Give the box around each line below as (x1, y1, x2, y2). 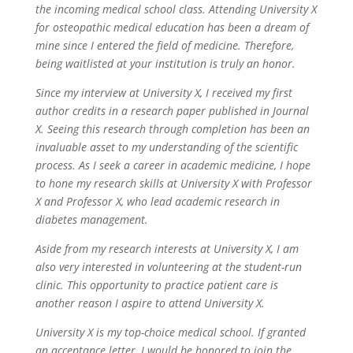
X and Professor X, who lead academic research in (35, 194, 280, 210)
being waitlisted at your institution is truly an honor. (35, 56, 299, 72)
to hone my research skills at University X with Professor (35, 176, 312, 191)
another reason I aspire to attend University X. (35, 295, 268, 311)
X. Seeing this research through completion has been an (35, 121, 310, 137)
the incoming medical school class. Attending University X (35, 2, 317, 17)
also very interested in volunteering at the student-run (35, 259, 302, 275)
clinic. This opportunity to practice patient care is (35, 277, 278, 293)
